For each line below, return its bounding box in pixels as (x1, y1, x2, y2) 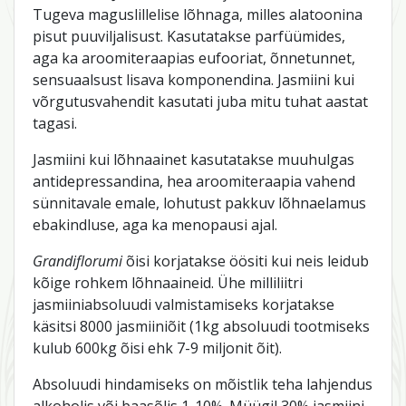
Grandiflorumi (33, 250, 122, 271)
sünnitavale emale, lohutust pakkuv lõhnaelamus (33, 192, 366, 213)
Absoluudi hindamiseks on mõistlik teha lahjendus (33, 373, 372, 394)
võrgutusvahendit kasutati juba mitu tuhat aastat (33, 91, 368, 111)
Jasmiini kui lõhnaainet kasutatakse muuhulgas (33, 149, 354, 169)
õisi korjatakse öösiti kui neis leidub (122, 250, 369, 271)
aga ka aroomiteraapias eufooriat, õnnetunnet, (33, 47, 355, 68)
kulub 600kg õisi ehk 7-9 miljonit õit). (33, 337, 282, 358)
